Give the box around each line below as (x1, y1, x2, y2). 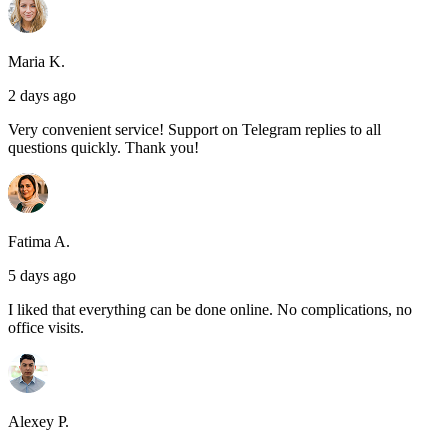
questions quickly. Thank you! (8, 139, 199, 157)
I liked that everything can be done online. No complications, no (8, 301, 412, 319)
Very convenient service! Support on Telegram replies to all (8, 121, 381, 139)
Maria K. (8, 53, 65, 71)
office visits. (8, 319, 84, 337)
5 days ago (8, 267, 76, 285)
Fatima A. (8, 233, 70, 251)
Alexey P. (8, 413, 69, 431)
